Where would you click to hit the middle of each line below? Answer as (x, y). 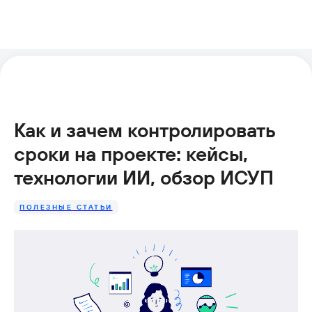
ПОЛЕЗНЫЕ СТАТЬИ (66, 207)
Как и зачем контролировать (145, 130)
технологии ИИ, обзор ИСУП (144, 177)
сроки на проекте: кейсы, (131, 154)
